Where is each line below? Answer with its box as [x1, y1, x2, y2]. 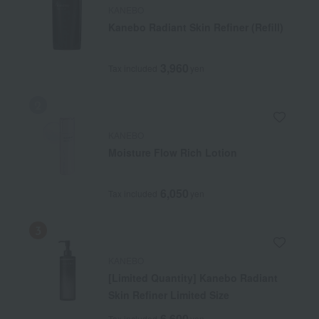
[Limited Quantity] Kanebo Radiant [108, 271, 278, 285]
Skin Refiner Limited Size [108, 288, 229, 302]
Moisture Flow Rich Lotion [108, 145, 237, 159]
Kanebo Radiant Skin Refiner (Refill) [108, 20, 283, 34]
